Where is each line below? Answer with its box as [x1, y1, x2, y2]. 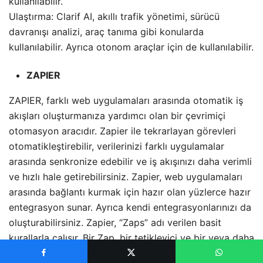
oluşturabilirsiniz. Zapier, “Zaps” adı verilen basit [9, 217, 221, 229]
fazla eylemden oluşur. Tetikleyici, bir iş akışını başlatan [9, 247, 254, 259]
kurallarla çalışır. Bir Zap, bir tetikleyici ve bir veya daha [9, 232, 254, 244]
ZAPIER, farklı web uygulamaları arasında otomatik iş [9, 95, 243, 107]
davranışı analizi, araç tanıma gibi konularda [9, 26, 204, 38]
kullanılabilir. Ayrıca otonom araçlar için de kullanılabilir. [9, 41, 254, 53]
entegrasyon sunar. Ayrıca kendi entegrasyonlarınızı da [9, 201, 251, 214]
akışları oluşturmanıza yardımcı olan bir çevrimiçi [9, 110, 225, 122]
